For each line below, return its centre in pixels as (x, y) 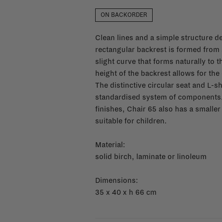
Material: (110, 145)
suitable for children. (131, 121)
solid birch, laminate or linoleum (151, 157)
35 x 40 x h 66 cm (126, 192)
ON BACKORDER (124, 15)
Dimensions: (116, 180)
